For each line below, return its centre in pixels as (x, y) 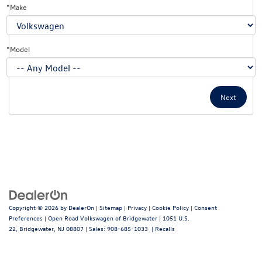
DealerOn (81, 207)
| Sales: (95, 228)
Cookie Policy (170, 207)
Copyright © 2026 (35, 207)
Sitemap (111, 207)
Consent (206, 207)
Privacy (137, 207)
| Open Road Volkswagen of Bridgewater (100, 218)
